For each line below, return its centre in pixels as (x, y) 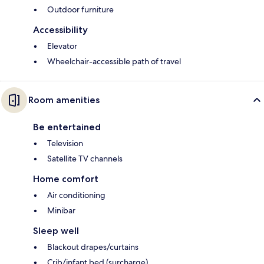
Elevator (62, 46)
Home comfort (66, 179)
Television (65, 143)
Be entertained (67, 127)
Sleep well (56, 231)
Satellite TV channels (85, 159)
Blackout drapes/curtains (93, 247)
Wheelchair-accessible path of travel (114, 62)
